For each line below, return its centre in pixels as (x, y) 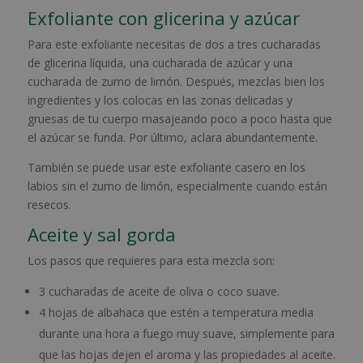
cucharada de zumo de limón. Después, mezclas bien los (176, 82)
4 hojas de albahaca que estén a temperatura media (176, 313)
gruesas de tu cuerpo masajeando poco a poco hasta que (179, 119)
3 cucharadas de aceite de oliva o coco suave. (159, 292)
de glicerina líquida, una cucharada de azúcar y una (160, 63)
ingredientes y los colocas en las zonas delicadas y (160, 100)
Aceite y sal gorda (101, 235)
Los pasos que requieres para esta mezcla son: (151, 261)
